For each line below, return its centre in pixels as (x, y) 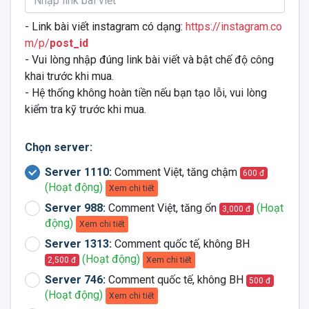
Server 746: (75, 280)
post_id (69, 43)
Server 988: (75, 208)
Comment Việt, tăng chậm (176, 172)
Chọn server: (58, 147)
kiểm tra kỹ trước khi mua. (85, 109)
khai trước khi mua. (69, 76)
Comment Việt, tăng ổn (162, 208)
